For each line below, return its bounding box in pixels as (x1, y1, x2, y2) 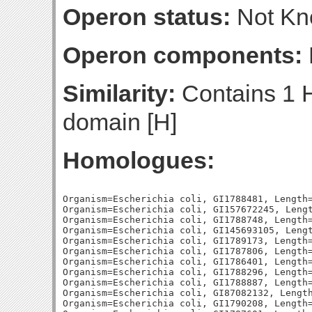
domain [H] (63, 109, 177, 135)
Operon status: (63, 3, 231, 30)
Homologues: (63, 147, 214, 173)
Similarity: (63, 80, 175, 107)
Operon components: (63, 42, 302, 68)
